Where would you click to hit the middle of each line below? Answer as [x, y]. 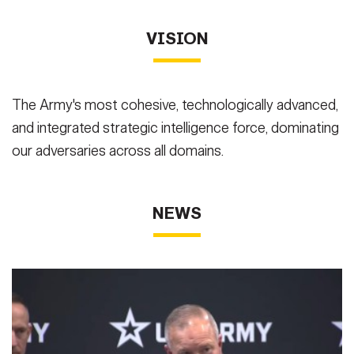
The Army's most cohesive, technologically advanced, [175, 105]
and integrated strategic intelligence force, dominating [175, 128]
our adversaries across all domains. [118, 151]
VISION [177, 39]
